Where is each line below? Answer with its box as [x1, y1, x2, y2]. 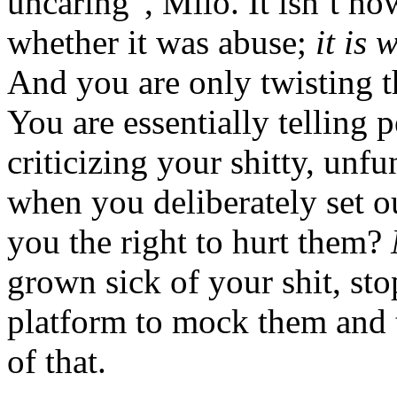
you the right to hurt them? [7, 222, 391, 261]
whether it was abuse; [7, 22, 315, 61]
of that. [7, 341, 106, 380]
